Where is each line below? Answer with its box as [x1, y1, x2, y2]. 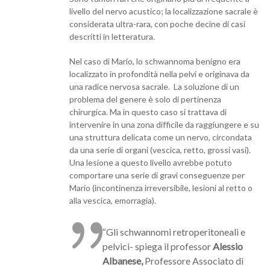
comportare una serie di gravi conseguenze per [69, 169, 245, 180]
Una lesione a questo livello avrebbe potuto [69, 157, 232, 168]
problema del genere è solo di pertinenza [69, 93, 221, 104]
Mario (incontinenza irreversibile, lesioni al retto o [69, 182, 253, 193]
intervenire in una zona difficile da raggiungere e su [69, 119, 259, 130]
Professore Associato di [143, 254, 243, 266]
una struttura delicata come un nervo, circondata [69, 131, 252, 142]
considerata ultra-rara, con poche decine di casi [69, 18, 245, 29]
